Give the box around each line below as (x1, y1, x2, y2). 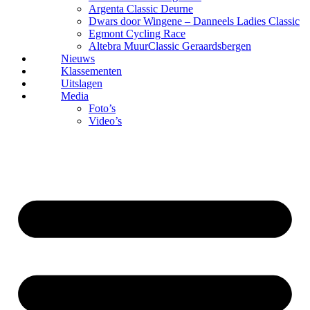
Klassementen (61, 64, 122, 77)
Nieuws (61, 52, 95, 64)
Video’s (89, 114, 122, 127)
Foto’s (89, 102, 116, 114)
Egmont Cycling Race (89, 27, 185, 39)
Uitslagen (61, 77, 102, 89)
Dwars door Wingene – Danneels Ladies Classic (89, 15, 300, 27)
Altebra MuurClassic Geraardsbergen (89, 39, 251, 52)
